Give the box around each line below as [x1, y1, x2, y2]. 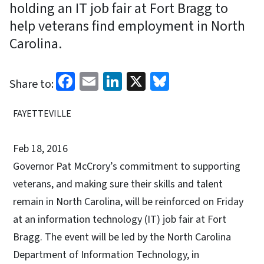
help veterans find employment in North [9, 15, 245, 37]
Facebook [75, 66, 150, 94]
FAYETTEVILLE [13, 107, 71, 120]
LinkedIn [122, 66, 191, 94]
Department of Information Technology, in [13, 247, 199, 262]
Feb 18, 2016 [13, 141, 68, 156]
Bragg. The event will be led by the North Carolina [13, 229, 231, 245]
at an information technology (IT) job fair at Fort [13, 212, 226, 227]
